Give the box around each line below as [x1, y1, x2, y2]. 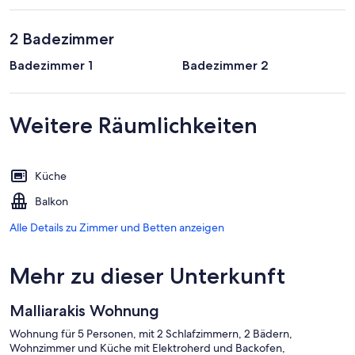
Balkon [35, 193, 68, 208]
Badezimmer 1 [10, 57, 93, 73]
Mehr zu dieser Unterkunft [10, 261, 285, 289]
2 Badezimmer [10, 29, 114, 48]
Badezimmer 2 [182, 57, 269, 73]
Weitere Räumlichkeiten [10, 111, 258, 139]
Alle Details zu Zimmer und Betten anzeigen [10, 219, 224, 235]
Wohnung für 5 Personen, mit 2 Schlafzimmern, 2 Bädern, [10, 326, 292, 341]
